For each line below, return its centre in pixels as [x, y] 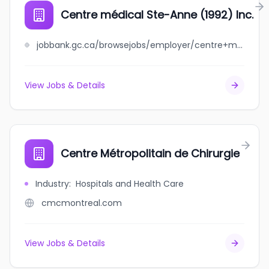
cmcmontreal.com [82, 203]
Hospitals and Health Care [130, 184]
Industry [52, 184]
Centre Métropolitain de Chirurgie [150, 153]
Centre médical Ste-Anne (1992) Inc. [157, 15]
